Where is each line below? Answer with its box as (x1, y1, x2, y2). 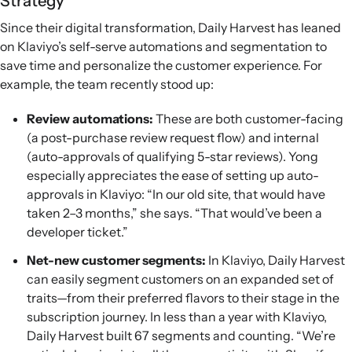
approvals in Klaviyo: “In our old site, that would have (27, 185, 325, 202)
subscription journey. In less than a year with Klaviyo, (27, 308, 327, 324)
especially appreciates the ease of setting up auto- (27, 167, 319, 183)
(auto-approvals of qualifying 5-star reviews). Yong (27, 148, 318, 164)
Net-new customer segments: (27, 251, 208, 268)
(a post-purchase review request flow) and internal (27, 129, 319, 145)
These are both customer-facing (156, 110, 343, 126)
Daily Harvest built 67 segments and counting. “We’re (27, 327, 335, 343)
